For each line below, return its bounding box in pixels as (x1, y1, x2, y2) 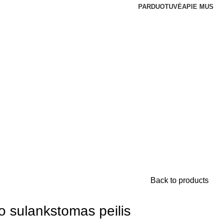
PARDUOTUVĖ (138, 3, 182, 10)
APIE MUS (182, 3, 214, 10)
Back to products (150, 176, 209, 184)
